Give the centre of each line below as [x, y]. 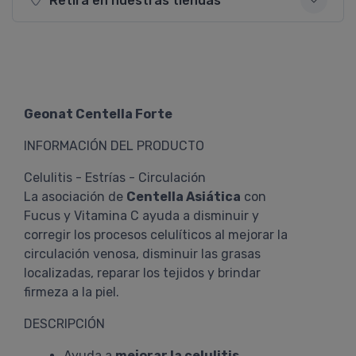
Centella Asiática [184, 197]
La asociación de [75, 197]
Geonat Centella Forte [98, 114]
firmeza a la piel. [72, 292]
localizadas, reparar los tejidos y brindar [142, 273]
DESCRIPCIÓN [64, 324]
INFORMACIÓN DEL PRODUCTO [114, 146]
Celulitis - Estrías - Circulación [115, 178]
